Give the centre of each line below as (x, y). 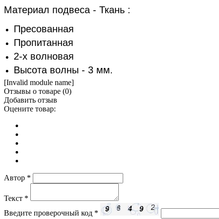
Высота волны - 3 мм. (63, 70)
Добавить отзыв (31, 100)
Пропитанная (44, 43)
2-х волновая (44, 56)
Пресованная (44, 29)
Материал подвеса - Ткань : (67, 10)
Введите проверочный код (49, 213)
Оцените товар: (30, 109)
